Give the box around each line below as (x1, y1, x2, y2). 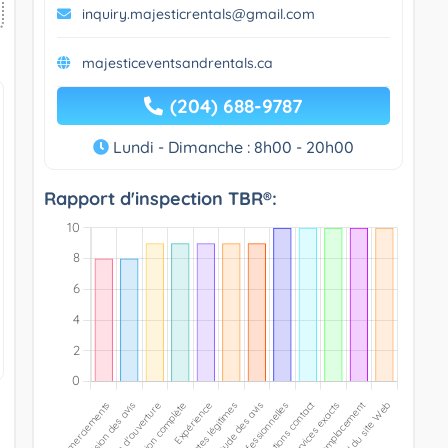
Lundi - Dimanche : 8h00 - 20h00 (108, 136, 354, 157)
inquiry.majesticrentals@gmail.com (81, 4, 315, 23)
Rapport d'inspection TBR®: (43, 186, 277, 210)
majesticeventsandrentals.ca (81, 53, 273, 72)
